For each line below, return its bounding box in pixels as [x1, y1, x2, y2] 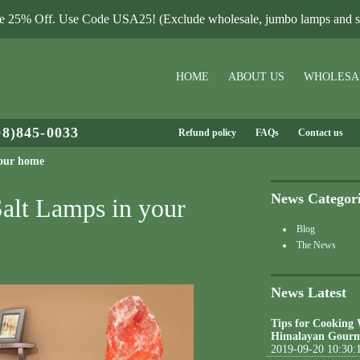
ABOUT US [228, 71, 284, 83]
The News [297, 239, 337, 251]
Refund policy [178, 127, 236, 138]
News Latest [271, 284, 347, 301]
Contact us [297, 127, 343, 138]
